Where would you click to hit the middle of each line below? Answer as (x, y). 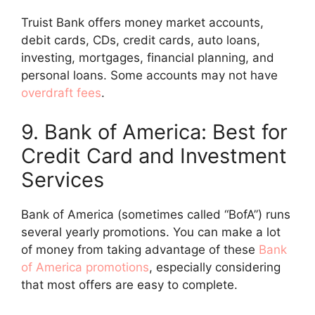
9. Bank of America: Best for (154, 131)
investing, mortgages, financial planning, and (148, 58)
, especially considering (215, 267)
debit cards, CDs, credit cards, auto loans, (141, 40)
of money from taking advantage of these (140, 249)
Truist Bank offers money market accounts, (142, 23)
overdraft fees (61, 93)
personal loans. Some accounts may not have (149, 76)
